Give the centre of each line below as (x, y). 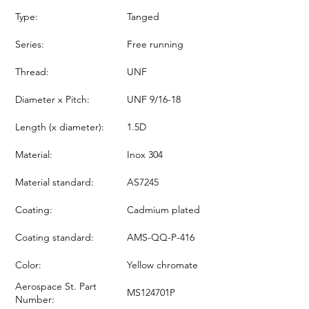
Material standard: (54, 182)
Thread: (32, 71)
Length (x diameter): (60, 127)
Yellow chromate (162, 265)
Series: (30, 44)
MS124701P (151, 292)
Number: (35, 299)
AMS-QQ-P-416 (161, 237)
